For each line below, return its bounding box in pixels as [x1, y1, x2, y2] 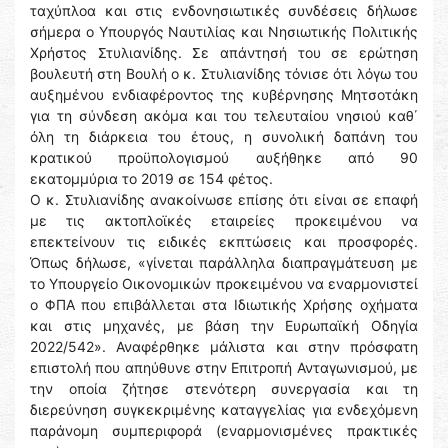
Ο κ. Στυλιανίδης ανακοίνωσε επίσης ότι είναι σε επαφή [30, 191, 418, 209]
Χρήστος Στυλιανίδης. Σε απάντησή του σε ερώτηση [30, 44, 418, 62]
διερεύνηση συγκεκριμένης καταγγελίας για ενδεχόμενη [30, 401, 418, 419]
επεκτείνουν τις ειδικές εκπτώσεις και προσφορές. [30, 233, 418, 251]
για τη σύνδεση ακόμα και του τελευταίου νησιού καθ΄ [30, 107, 418, 125]
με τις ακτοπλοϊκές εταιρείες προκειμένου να [30, 212, 418, 230]
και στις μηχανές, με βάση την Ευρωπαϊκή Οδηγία [30, 317, 418, 335]
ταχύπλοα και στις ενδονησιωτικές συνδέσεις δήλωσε [30, 2, 418, 20]
